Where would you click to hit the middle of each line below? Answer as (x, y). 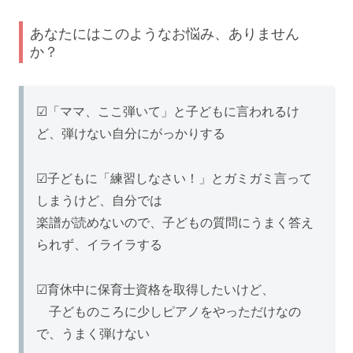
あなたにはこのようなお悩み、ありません (165, 33)
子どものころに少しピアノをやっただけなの (169, 311)
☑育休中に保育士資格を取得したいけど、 (155, 289)
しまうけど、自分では (99, 201)
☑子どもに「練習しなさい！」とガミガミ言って (174, 179)
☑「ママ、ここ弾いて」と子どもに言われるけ (168, 112)
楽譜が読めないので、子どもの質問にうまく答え (175, 223)
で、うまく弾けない (93, 333)
